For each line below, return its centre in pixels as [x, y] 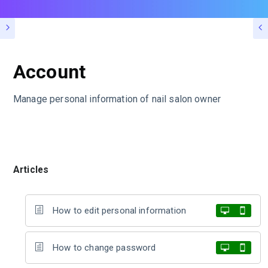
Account [50, 71]
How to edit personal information [119, 210]
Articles [31, 169]
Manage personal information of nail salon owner [117, 99]
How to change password [104, 247]
